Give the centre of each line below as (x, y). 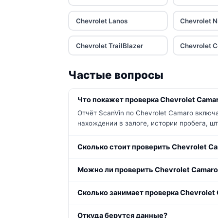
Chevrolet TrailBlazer (109, 45)
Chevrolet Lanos (101, 21)
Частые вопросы (116, 75)
